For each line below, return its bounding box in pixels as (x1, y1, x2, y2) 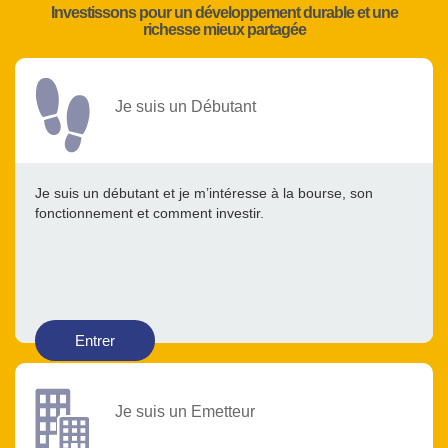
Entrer (75, 332, 115, 350)
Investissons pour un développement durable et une (50, 4, 398, 22)
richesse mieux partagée (142, 21, 306, 39)
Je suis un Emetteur (115, 402, 255, 421)
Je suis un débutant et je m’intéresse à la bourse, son (35, 185, 373, 202)
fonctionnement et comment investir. (35, 205, 264, 222)
